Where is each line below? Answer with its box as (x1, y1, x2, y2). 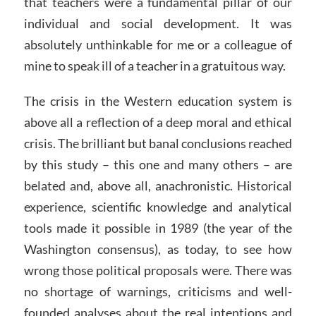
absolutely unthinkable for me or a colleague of (23, 37, 293, 53)
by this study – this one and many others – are (23, 157, 293, 173)
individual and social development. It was (23, 16, 293, 32)
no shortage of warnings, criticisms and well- (23, 284, 293, 300)
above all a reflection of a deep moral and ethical (23, 114, 293, 130)
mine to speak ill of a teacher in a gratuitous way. (23, 58, 286, 74)
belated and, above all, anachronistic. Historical (23, 178, 293, 194)
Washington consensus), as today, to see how (23, 241, 293, 257)
